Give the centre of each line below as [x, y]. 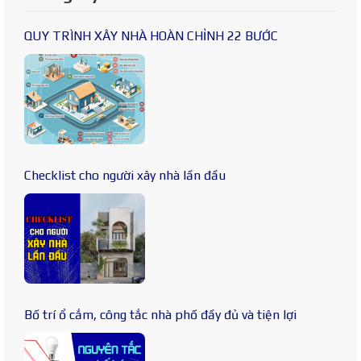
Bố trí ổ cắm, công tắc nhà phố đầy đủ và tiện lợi [160, 315]
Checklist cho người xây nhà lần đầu [125, 176]
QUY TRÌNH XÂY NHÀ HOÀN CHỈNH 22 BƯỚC [151, 36]
